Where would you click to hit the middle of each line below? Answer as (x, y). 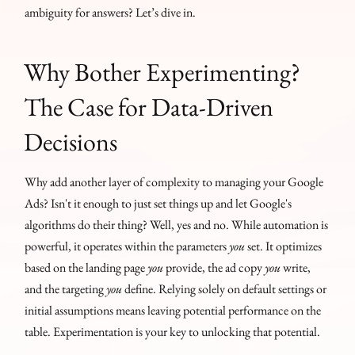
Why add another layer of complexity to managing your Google (174, 181)
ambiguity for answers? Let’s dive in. (111, 12)
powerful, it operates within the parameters (127, 246)
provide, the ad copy (214, 267)
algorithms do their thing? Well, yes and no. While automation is (177, 224)
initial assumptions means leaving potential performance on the (173, 310)
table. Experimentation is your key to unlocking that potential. (173, 331)
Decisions (71, 141)
